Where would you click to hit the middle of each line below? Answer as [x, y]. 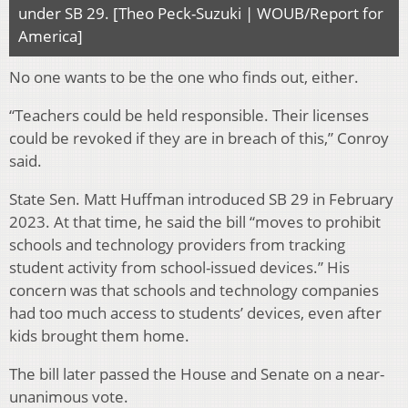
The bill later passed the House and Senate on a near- [197, 374]
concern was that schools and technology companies [194, 291]
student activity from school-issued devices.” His [179, 268]
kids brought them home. [99, 336]
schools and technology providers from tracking [177, 245]
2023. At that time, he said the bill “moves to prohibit [195, 222]
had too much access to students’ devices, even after [195, 313]
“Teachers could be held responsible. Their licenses [189, 116]
